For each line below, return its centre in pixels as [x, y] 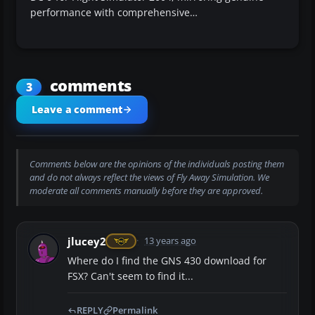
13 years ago [171, 240]
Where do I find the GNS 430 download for [167, 260]
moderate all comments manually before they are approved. [146, 191]
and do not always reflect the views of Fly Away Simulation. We [149, 177]
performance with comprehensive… [114, 12]
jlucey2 [87, 241]
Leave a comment [77, 109]
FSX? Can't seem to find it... [130, 276]
